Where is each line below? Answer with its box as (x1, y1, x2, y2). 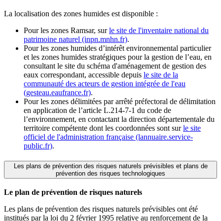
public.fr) (24, 142, 52, 150)
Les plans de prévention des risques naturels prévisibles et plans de (13, 162, 208, 170)
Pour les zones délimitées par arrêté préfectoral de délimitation (24, 97, 216, 106)
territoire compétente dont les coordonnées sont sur (24, 124, 183, 133)
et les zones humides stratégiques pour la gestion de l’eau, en (24, 53, 212, 62)
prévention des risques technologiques (56, 170, 165, 177)
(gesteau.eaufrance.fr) (24, 88, 91, 97)
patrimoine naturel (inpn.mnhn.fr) (24, 35, 127, 44)
